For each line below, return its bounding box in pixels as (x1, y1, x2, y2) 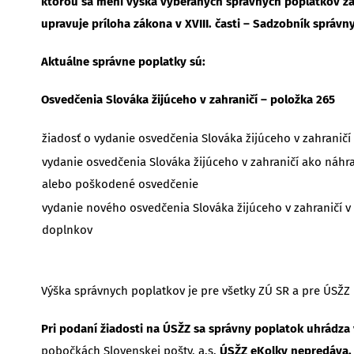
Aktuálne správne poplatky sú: (40, 54, 205, 69)
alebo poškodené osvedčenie (41, 176, 198, 191)
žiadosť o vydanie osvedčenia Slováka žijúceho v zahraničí (41, 130, 351, 145)
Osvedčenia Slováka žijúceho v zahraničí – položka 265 (40, 92, 335, 107)
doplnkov (41, 222, 92, 237)
